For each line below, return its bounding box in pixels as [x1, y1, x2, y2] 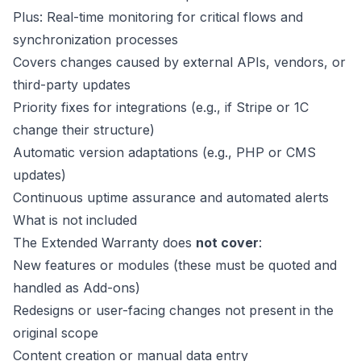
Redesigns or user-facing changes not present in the [13, 302, 334, 318]
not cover [196, 234, 259, 251]
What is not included [13, 212, 137, 228]
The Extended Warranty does [13, 234, 196, 251]
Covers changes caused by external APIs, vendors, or [13, 54, 346, 70]
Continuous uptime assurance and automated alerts [13, 189, 329, 205]
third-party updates [13, 77, 131, 93]
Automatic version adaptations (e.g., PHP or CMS [13, 144, 316, 160]
